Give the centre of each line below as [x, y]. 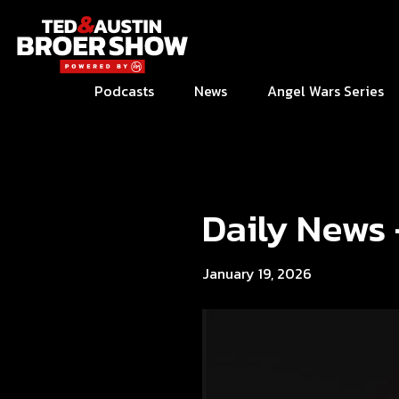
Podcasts [124, 90]
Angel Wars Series [326, 90]
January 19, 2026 [257, 273]
